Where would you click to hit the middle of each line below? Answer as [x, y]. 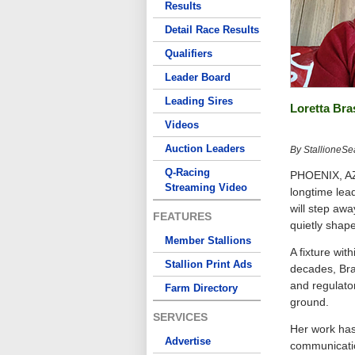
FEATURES [182, 216]
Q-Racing [187, 172]
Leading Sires [199, 101]
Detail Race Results [212, 30]
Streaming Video [206, 187]
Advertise [188, 341]
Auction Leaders [205, 149]
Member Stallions [208, 240]
